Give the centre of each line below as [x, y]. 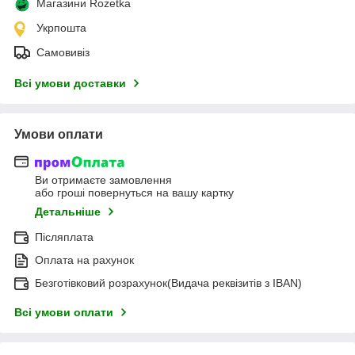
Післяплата [64, 237]
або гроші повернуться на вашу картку [134, 193]
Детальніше [68, 212]
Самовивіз [63, 52]
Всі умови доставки [70, 83]
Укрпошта [61, 27]
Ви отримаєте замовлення [103, 180]
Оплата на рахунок [84, 260]
